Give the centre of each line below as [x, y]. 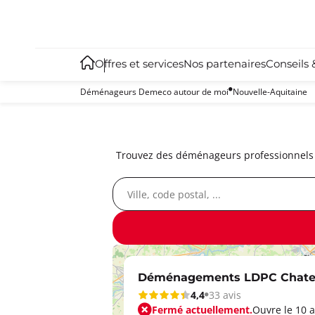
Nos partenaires [225, 65]
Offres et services [139, 65]
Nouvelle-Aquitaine [270, 91]
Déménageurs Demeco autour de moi [154, 91]
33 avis [225, 295]
